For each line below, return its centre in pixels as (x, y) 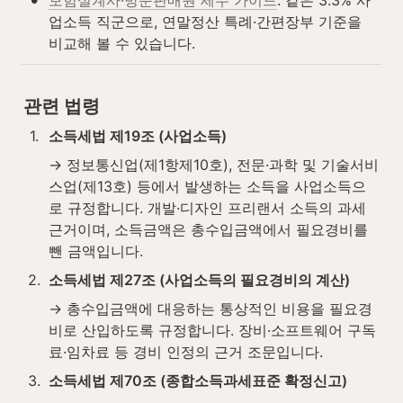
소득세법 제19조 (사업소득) (138, 135)
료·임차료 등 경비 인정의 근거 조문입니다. (186, 351)
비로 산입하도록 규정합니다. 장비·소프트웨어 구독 (212, 330)
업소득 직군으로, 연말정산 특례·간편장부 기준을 (205, 22)
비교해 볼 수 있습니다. (122, 44)
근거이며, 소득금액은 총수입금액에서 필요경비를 (208, 229)
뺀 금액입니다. (96, 251)
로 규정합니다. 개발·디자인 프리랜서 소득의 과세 (207, 207)
